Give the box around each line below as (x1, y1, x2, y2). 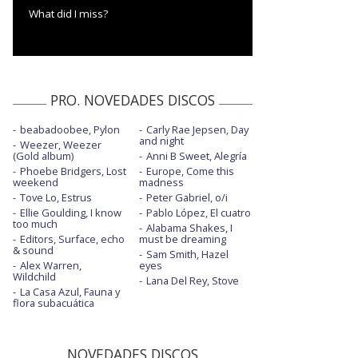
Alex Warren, (20, 257, 82, 272)
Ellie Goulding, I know (20, 205, 121, 220)
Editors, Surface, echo (20, 231, 125, 246)
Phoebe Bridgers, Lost (20, 163, 126, 178)
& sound (13, 242, 54, 257)
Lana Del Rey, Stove (145, 272, 239, 288)
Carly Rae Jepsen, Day (145, 121, 249, 137)
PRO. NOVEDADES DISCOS (50, 89, 215, 109)
